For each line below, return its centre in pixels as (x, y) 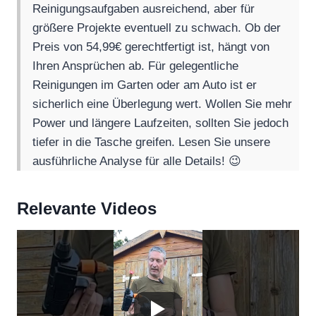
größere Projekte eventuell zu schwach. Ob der (157, 28)
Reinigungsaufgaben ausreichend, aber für (144, 8)
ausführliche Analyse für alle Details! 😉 (137, 161)
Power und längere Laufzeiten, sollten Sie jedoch (161, 123)
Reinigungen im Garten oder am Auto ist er (145, 85)
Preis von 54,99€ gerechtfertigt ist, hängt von (151, 47)
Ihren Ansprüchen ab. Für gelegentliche (136, 66)
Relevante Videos (87, 208)
